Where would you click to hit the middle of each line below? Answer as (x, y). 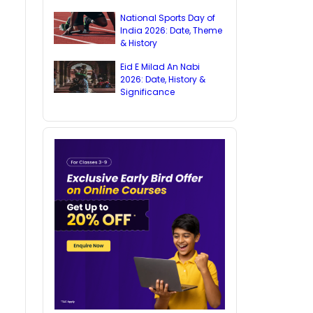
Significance (147, 92)
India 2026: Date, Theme (171, 30)
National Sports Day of (167, 18)
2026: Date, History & (162, 79)
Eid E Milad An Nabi (160, 67)
